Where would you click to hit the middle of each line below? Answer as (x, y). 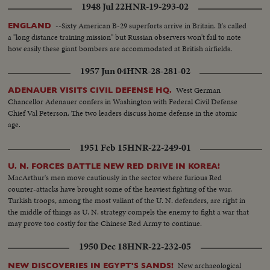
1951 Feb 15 (103, 147)
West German (199, 90)
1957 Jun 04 (103, 71)
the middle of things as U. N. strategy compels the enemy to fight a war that (129, 212)
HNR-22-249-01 (159, 147)
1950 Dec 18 (103, 246)
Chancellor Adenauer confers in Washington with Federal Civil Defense (123, 102)
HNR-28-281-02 (158, 71)
